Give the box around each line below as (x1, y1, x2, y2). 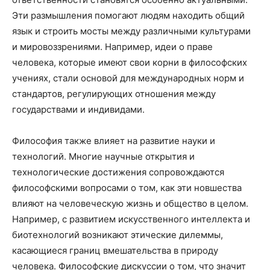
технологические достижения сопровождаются (12, 166, 224, 178)
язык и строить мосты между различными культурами (12, 25, 251, 37)
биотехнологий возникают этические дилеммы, (12, 229, 223, 240)
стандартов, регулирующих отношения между (12, 88, 216, 99)
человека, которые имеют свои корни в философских (12, 57, 247, 68)
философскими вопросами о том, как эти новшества (12, 182, 242, 193)
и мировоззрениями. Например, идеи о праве (12, 41, 213, 52)
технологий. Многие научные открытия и (12, 151, 195, 162)
